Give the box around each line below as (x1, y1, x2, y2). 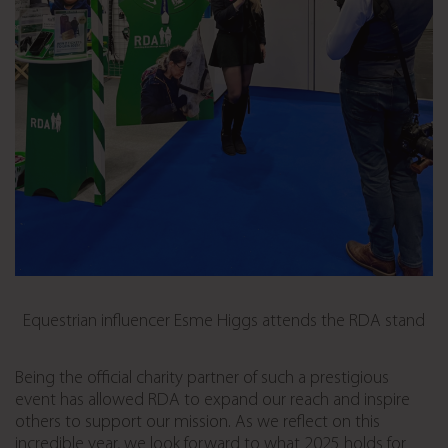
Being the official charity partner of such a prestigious (15, 369, 389, 389)
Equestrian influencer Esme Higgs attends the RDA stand (23, 312, 425, 332)
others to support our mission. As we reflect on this (15, 413, 380, 433)
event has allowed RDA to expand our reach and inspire (15, 391, 410, 411)
